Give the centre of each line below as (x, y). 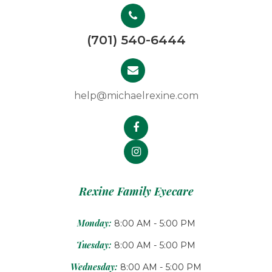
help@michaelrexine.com (136, 96)
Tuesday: (94, 245)
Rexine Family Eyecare (136, 191)
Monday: (94, 223)
